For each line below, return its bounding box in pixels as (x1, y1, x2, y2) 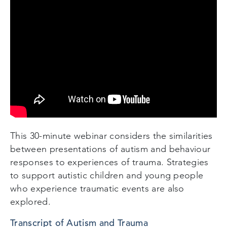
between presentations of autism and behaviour (10, 143, 211, 155)
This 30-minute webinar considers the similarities (10, 130, 213, 141)
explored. (10, 196, 51, 207)
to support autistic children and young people (10, 169, 204, 181)
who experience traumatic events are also (10, 182, 184, 194)
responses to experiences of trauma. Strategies (10, 156, 209, 168)
